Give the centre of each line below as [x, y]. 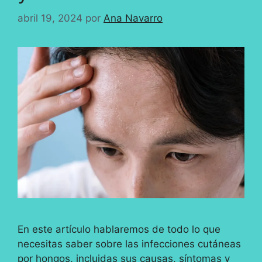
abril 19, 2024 [50, 18]
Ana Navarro [133, 18]
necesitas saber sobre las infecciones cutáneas [129, 244]
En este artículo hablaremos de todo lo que [119, 229]
